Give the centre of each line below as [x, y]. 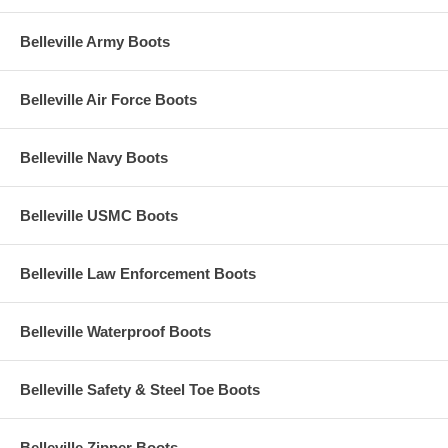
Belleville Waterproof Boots [115, 332]
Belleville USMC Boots [99, 216]
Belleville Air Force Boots [108, 100]
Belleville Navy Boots [94, 158]
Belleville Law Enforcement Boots [138, 274]
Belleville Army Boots [95, 42]
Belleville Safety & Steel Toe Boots [140, 390]
